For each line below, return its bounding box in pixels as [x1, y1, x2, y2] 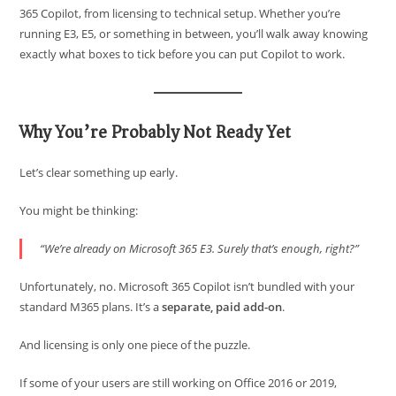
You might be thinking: [19, 202, 139, 218]
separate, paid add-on [162, 299, 283, 315]
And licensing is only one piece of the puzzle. [19, 337, 251, 353]
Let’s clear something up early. [19, 164, 179, 180]
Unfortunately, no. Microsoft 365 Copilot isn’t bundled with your [19, 278, 355, 294]
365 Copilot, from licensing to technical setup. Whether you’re [19, 5, 341, 21]
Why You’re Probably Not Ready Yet [19, 117, 292, 148]
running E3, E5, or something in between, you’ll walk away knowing [19, 26, 369, 42]
